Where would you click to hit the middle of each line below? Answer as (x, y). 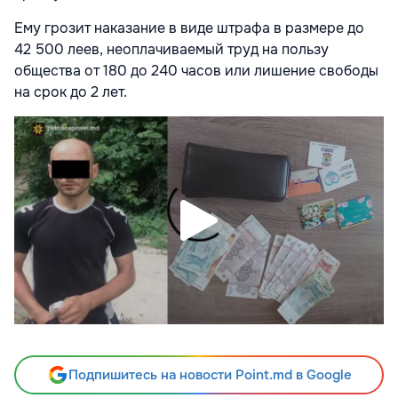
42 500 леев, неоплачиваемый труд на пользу (171, 49)
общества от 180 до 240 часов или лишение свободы (196, 70)
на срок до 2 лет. (71, 92)
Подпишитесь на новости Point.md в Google (210, 374)
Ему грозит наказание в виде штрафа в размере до (189, 28)
